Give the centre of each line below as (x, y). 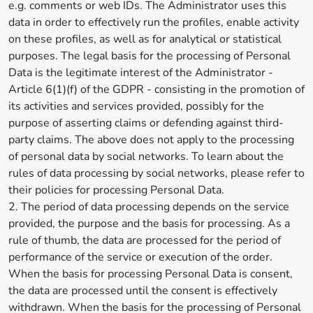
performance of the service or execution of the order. (140, 257)
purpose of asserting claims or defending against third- (146, 123)
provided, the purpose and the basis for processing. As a (149, 224)
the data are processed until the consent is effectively (143, 291)
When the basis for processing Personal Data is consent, (151, 274)
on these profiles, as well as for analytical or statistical (145, 39)
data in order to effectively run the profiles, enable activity (154, 22)
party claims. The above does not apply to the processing (151, 140)
